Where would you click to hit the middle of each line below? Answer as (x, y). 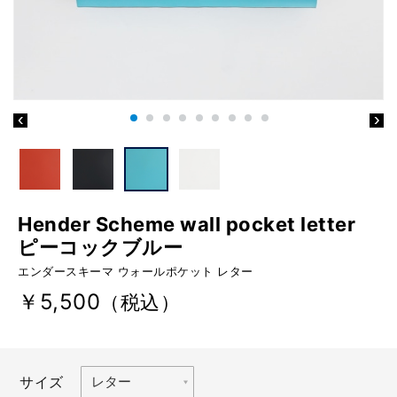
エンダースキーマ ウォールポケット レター (136, 271)
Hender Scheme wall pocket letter (187, 224)
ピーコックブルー (100, 247)
